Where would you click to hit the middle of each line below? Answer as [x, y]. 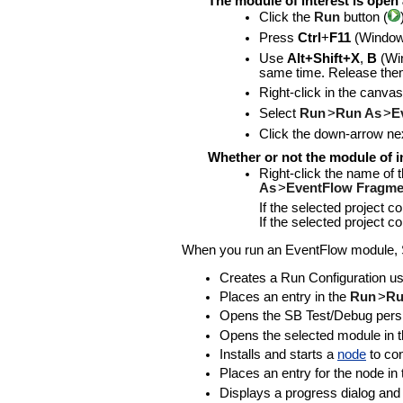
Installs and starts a [278, 354]
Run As [358, 114]
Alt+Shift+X [323, 58]
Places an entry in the [285, 296]
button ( [365, 18]
